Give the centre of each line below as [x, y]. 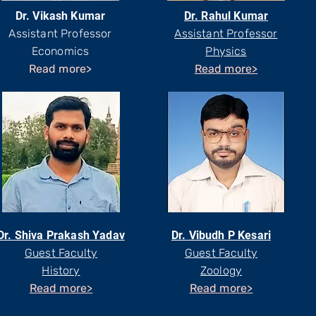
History [61, 271]
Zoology [221, 271]
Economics [60, 51]
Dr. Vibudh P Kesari [221, 235]
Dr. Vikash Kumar [60, 16]
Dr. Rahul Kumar [226, 16]
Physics [226, 51]
